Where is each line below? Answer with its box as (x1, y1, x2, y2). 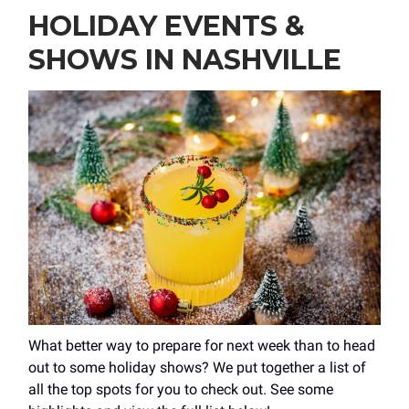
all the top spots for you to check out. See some (28, 380, 333, 398)
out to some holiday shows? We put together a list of (28, 358, 366, 376)
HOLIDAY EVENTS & (28, 8, 305, 43)
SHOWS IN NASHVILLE (28, 42, 341, 77)
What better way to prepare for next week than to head (28, 336, 375, 354)
